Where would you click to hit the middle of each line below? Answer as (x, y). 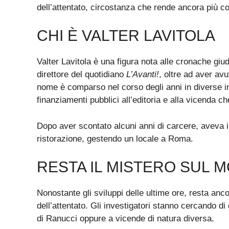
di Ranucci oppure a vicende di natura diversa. (125, 219)
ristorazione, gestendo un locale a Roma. (115, 139)
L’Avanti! (143, 75)
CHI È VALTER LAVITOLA (126, 36)
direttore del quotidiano (82, 75)
